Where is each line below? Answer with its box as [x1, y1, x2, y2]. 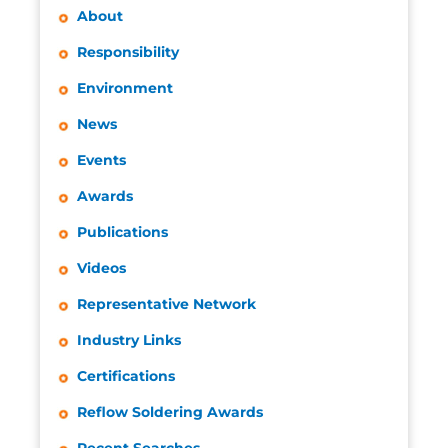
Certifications [77, 367, 175, 386]
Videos [77, 259, 126, 278]
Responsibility [77, 43, 179, 62]
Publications [77, 223, 168, 242]
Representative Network [77, 295, 256, 314]
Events [77, 151, 126, 170]
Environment [77, 79, 173, 98]
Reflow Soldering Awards [77, 403, 263, 422]
